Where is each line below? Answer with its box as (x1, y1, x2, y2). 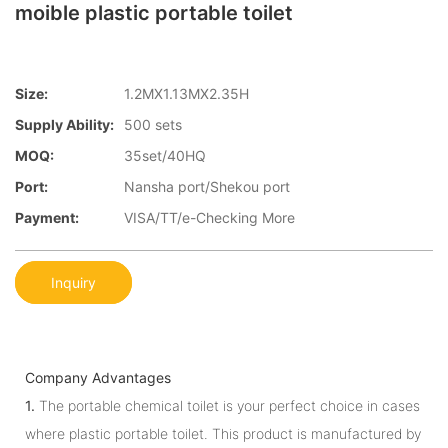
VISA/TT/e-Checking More (124, 209, 295, 227)
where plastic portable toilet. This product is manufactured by (25, 424, 421, 442)
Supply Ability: (15, 116, 114, 134)
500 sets (124, 116, 182, 134)
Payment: (15, 209, 79, 227)
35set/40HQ (124, 147, 206, 165)
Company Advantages (25, 368, 171, 386)
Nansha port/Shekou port (124, 178, 290, 196)
